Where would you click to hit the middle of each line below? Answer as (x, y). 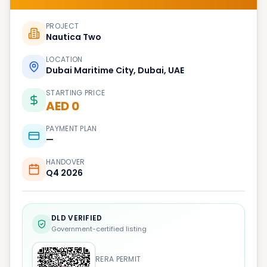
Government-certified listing (99, 229)
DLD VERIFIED (77, 218)
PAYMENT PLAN (72, 128)
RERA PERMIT (118, 259)
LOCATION (64, 59)
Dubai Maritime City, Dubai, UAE (115, 70)
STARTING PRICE (76, 92)
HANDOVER (66, 162)
